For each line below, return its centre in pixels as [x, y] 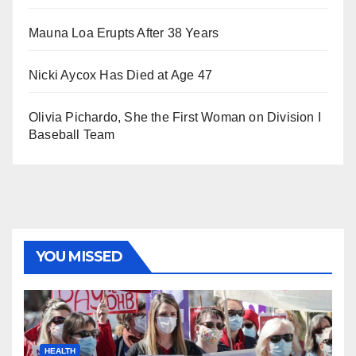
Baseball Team [72, 134]
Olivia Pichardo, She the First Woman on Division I [175, 117]
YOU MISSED [79, 256]
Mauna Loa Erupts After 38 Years [124, 33]
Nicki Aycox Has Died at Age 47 [120, 75]
